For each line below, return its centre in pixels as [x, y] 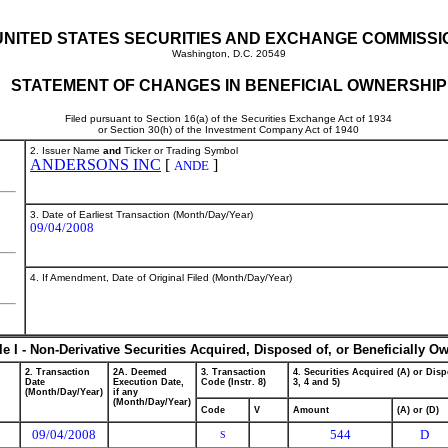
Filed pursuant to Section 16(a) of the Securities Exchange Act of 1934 [228, 118]
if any [125, 392]
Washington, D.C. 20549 [228, 53]
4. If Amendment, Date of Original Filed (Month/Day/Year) [161, 277]
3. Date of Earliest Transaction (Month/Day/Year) [141, 214]
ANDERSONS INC [95, 164]
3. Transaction [233, 372]
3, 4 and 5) [316, 382]
